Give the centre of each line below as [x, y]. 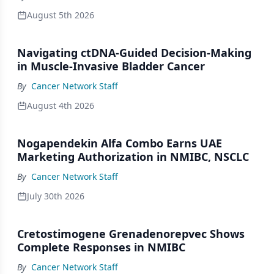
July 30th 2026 [56, 196]
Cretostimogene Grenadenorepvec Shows [131, 233]
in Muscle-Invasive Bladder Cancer [111, 66]
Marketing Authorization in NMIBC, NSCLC [133, 156]
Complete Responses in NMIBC [101, 247]
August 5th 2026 [61, 15]
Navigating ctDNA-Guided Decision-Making [134, 52]
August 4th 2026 [61, 105]
